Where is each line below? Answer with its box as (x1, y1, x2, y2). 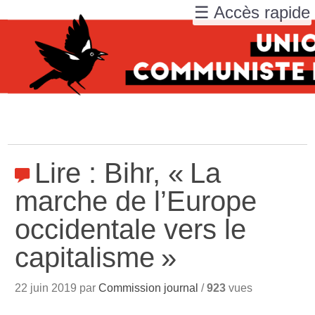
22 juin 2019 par (15, 282, 99, 294)
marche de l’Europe (15, 186, 257, 217)
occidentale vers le (15, 214, 247, 245)
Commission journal (98, 282, 199, 294)
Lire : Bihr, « (34, 157, 184, 188)
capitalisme (15, 242, 155, 273)
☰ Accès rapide (194, 3, 310, 22)
